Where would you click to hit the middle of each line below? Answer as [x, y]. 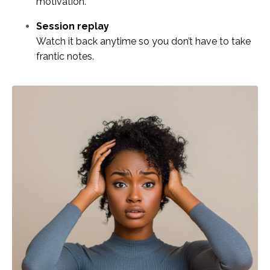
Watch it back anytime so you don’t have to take [143, 42]
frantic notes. [65, 57]
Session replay [73, 27]
